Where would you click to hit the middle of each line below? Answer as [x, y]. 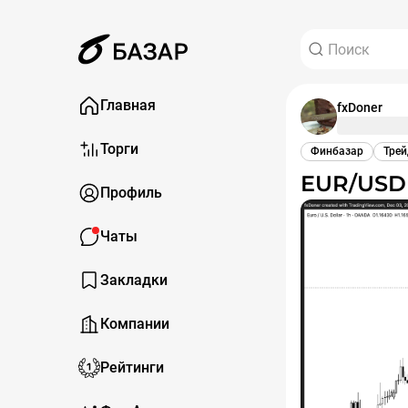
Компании [135, 324]
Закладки [134, 280]
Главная [128, 105]
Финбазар [337, 151]
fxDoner [360, 107]
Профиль [131, 193]
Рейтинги [132, 367]
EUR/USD [361, 184]
